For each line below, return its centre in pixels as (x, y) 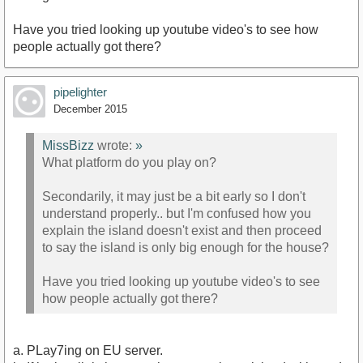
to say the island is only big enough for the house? (186, 247)
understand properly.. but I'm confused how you (177, 213)
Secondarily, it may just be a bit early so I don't (174, 196)
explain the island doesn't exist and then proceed (182, 230)
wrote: (115, 145)
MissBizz (68, 145)
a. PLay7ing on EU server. (88, 351)
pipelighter (80, 92)
